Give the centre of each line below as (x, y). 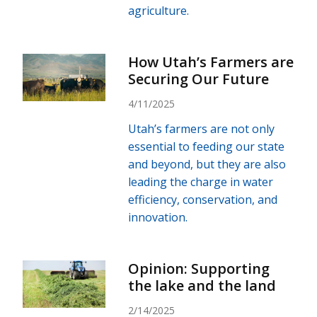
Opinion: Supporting (199, 268)
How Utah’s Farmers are (211, 62)
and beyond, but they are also (207, 164)
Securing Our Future (199, 79)
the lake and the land (202, 285)
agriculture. (159, 10)
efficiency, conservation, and (203, 199)
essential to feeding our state (207, 146)
